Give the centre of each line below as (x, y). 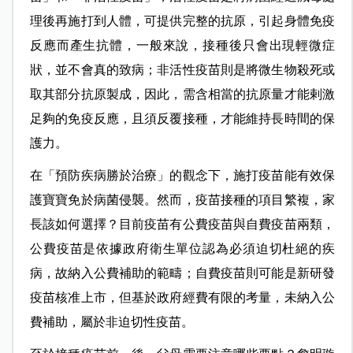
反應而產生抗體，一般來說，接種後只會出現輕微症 (182, 46)
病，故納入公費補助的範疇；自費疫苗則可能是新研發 (182, 273)
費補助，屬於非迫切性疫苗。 (111, 322)
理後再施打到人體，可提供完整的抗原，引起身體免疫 (182, 21)
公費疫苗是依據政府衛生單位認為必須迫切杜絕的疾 (182, 249)
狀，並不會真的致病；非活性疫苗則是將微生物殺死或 (182, 70)
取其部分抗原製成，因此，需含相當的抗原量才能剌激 (182, 95)
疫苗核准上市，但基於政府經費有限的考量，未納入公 (182, 298)
